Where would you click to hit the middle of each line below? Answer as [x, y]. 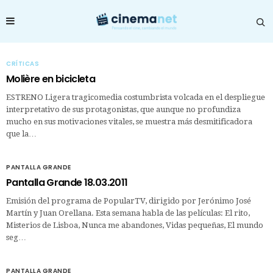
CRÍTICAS [23, 63]
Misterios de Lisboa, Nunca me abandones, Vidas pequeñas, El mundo [135, 225]
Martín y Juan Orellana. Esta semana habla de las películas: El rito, [128, 213]
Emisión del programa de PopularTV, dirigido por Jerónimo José [129, 200]
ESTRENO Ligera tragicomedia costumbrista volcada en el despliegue [136, 97]
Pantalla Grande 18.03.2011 [67, 182]
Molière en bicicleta [51, 79]
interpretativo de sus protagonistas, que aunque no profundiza [123, 109]
